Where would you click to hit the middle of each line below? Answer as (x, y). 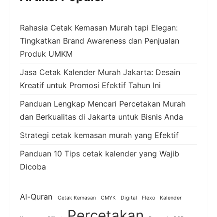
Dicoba (33, 166)
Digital (129, 198)
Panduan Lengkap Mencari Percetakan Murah (103, 103)
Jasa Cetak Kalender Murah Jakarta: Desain (100, 72)
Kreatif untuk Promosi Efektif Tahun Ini (90, 85)
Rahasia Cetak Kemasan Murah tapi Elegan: (99, 27)
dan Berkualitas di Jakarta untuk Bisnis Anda (101, 116)
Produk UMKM (46, 54)
